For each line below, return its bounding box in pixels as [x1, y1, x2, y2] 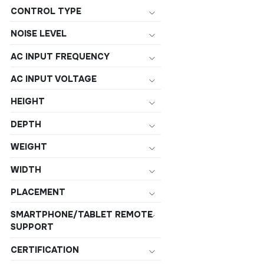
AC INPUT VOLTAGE [11, 73, 97, 84]
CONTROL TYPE [11, 5, 81, 16]
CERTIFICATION [11, 244, 79, 255]
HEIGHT [11, 96, 45, 107]
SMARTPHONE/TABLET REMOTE [11, 209, 153, 220]
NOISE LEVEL [11, 28, 67, 39]
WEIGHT [11, 141, 47, 153]
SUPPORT [11, 222, 54, 233]
